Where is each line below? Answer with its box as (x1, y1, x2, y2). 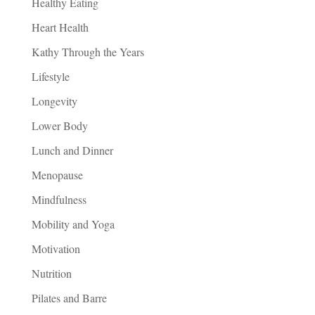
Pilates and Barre (31, 290, 107, 305)
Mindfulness (31, 192, 86, 207)
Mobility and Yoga (31, 217, 115, 231)
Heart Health (31, 20, 89, 34)
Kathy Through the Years (31, 44, 144, 59)
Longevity (31, 94, 77, 108)
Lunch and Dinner (31, 143, 113, 157)
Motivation (31, 241, 80, 256)
